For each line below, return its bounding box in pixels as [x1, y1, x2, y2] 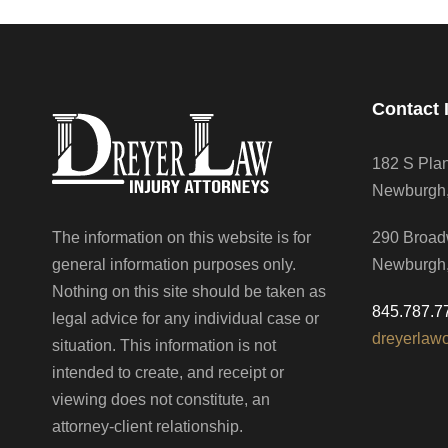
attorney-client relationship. [52, 417, 243, 435]
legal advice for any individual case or [52, 309, 319, 327]
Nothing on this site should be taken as [52, 282, 326, 300]
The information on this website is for [52, 228, 311, 246]
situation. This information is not [52, 336, 276, 354]
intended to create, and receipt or [52, 363, 284, 381]
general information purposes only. [52, 255, 296, 273]
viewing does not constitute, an [52, 390, 270, 408]
